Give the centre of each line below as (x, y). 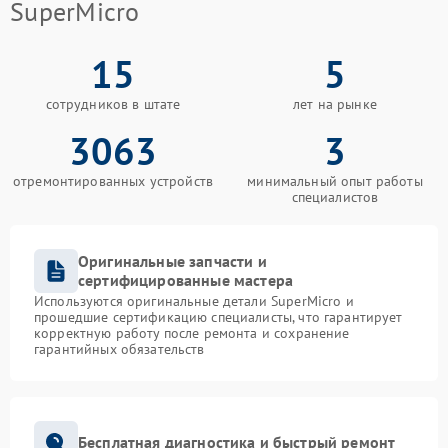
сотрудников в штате (113, 103)
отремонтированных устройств (113, 180)
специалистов (335, 196)
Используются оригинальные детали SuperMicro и (194, 300)
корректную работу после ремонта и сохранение (192, 332)
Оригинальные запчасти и (172, 260)
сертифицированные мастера (186, 279)
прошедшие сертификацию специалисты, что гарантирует (218, 316)
